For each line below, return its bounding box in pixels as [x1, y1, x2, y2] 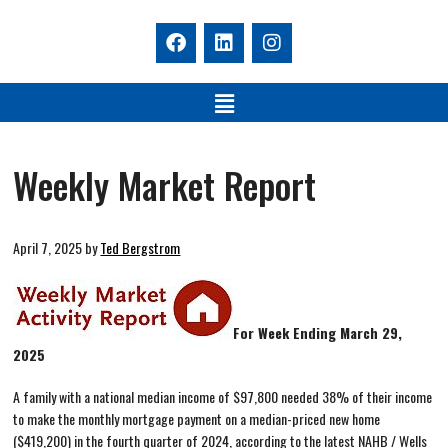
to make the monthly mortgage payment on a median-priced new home [13, 408, 381, 430]
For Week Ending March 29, [233, 322, 403, 344]
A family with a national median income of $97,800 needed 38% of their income [13, 386, 433, 408]
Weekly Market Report [13, 158, 317, 212]
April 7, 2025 [13, 237, 83, 259]
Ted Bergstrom [100, 237, 181, 259]
